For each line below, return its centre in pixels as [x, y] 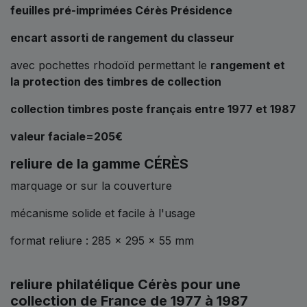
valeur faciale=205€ [68, 136]
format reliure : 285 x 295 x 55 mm [102, 240]
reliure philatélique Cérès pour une [125, 284]
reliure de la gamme [77, 163]
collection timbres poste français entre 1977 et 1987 [153, 109]
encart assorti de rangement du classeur [122, 37]
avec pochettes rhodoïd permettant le [110, 65]
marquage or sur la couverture [93, 185]
